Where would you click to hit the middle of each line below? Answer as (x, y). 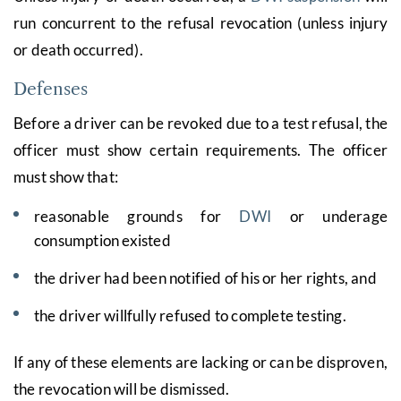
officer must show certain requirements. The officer (200, 149)
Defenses (51, 89)
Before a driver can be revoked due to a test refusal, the (200, 123)
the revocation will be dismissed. (122, 388)
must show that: (66, 176)
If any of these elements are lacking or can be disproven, (200, 362)
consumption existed (102, 240)
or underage (329, 216)
